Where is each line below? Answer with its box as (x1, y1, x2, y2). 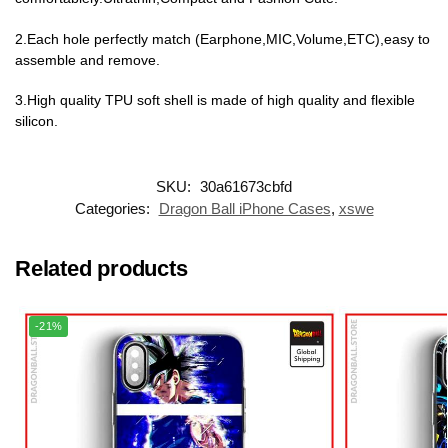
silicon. (15, 113, 58, 130)
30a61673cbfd (200, 177, 292, 195)
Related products (15, 255, 188, 281)
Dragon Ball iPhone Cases (158, 199, 331, 217)
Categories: (74, 199, 154, 217)
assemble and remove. (15, 51, 160, 68)
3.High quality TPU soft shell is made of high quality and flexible (15, 92, 415, 109)
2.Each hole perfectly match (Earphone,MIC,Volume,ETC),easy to (15, 30, 430, 47)
